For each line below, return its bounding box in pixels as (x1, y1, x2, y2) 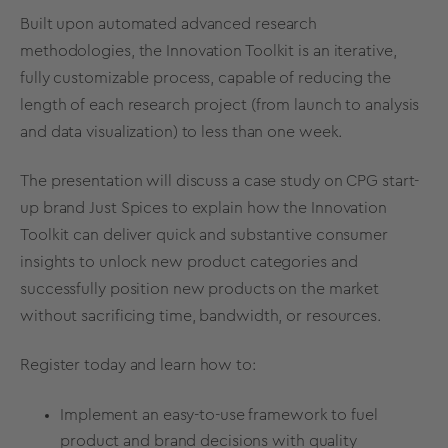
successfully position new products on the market (20, 281, 380, 298)
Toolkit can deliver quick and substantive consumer (20, 227, 388, 244)
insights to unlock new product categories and (20, 254, 358, 271)
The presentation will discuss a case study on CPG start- (20, 173, 420, 190)
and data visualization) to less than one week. (20, 123, 343, 140)
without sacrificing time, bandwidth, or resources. (20, 308, 385, 325)
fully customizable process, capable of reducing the (20, 69, 391, 86)
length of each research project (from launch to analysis (20, 96, 420, 113)
